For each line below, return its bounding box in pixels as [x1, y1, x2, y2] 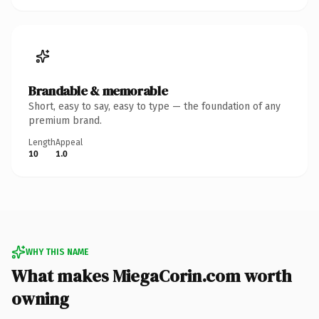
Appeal [56, 137, 83, 147]
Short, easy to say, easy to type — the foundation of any [28, 100, 281, 113]
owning [11, 286, 69, 310]
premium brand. [28, 114, 102, 127]
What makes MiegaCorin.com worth [11, 263, 292, 288]
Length [28, 137, 56, 147]
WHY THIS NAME [26, 246, 88, 257]
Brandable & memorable [28, 81, 168, 100]
